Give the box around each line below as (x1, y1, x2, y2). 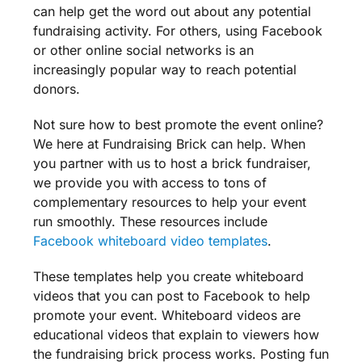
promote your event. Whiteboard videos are (32, 307, 301, 324)
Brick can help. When (171, 136, 305, 153)
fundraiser (246, 155, 307, 172)
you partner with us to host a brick (32, 155, 246, 172)
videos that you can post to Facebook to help (32, 288, 310, 305)
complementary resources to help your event (32, 194, 306, 211)
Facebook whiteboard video (32, 233, 208, 250)
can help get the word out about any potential (32, 3, 311, 20)
